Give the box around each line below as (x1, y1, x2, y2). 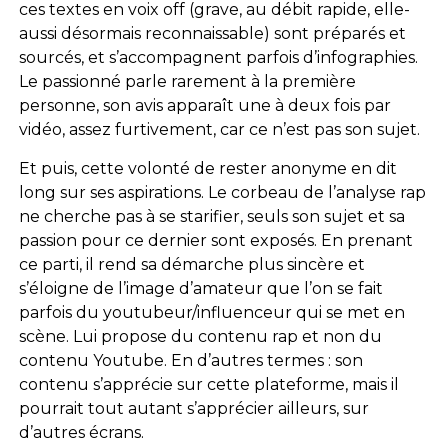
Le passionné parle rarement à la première (18, 71, 356, 91)
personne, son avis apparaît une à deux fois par (18, 95, 391, 115)
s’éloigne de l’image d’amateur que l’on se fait (18, 278, 383, 298)
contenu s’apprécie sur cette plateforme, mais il (18, 374, 399, 394)
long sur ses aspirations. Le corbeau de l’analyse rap (18, 182, 426, 202)
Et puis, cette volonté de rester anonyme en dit (18, 158, 397, 178)
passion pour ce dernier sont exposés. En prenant (18, 230, 413, 250)
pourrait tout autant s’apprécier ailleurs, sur (18, 398, 369, 418)
